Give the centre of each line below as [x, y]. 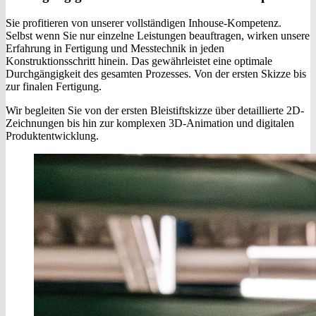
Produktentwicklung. [52, 136]
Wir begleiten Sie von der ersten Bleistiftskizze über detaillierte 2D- [155, 111]
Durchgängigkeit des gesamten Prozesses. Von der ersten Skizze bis [156, 74]
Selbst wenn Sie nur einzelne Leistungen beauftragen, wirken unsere [158, 36]
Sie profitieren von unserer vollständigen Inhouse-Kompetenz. [144, 23]
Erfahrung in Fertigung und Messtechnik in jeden [115, 49]
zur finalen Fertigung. [54, 87]
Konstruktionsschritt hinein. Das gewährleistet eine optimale [139, 61]
